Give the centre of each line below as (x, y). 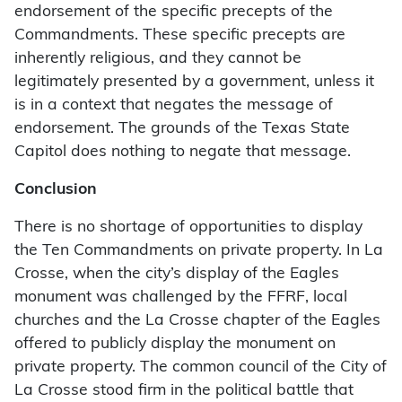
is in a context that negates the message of (174, 106)
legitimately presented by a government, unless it (194, 83)
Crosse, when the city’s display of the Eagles (177, 275)
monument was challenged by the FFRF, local (181, 298)
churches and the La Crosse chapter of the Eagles (197, 321)
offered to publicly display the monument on (175, 345)
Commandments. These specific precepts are (180, 36)
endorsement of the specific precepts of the (174, 13)
